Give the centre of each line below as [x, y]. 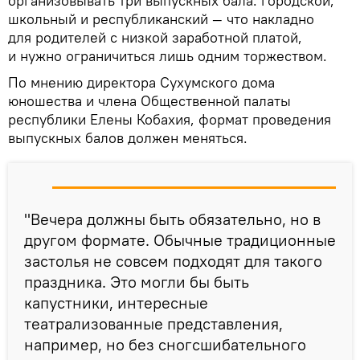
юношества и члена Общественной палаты [149, 100]
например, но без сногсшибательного [165, 344]
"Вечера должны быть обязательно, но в [172, 219]
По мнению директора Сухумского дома [141, 82]
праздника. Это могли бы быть [137, 281]
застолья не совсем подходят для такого [173, 260]
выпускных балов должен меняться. [130, 137]
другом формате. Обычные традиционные [180, 239]
